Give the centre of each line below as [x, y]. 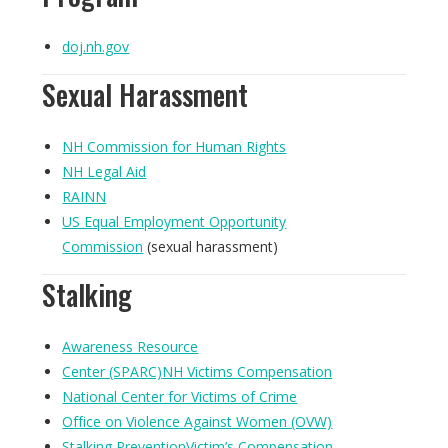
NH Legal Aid [104, 171]
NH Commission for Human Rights [174, 146]
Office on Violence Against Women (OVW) [197, 421]
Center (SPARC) [112, 371]
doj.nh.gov [96, 46]
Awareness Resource [130, 346]
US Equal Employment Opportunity [174, 221]
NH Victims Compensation [247, 371]
